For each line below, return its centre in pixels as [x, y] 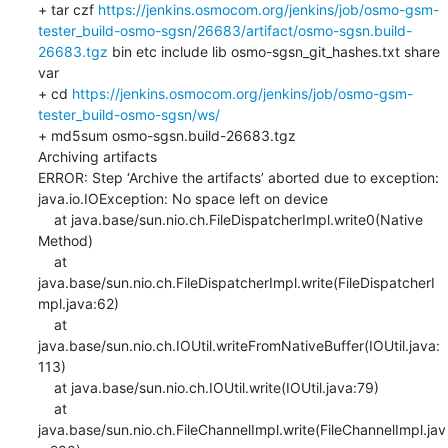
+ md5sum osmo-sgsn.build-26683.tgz [166, 135]
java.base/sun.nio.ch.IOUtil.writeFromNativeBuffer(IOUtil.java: [238, 345]
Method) [65, 240]
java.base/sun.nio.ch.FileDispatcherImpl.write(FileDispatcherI [236, 282]
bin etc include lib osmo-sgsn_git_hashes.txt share [273, 51]
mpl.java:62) [78, 303]
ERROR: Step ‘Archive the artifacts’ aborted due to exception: [240, 177]
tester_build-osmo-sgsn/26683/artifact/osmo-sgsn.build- [224, 30]
